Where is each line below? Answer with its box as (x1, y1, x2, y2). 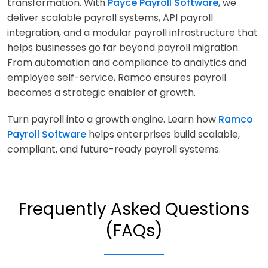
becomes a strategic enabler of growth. (7, 85, 196, 99)
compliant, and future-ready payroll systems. (7, 142, 221, 156)
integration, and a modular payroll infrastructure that (7, 25, 258, 39)
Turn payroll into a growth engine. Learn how (7, 112, 216, 126)
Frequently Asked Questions (19, 197, 249, 221)
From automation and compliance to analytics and (7, 55, 246, 69)
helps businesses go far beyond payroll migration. (7, 40, 240, 54)
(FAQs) (105, 218, 163, 242)
